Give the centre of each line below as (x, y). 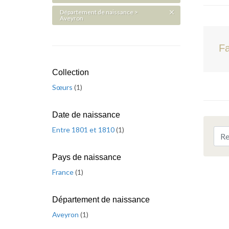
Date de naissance (86, 115)
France (64, 172)
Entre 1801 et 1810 (84, 130)
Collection (71, 72)
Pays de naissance (87, 157)
